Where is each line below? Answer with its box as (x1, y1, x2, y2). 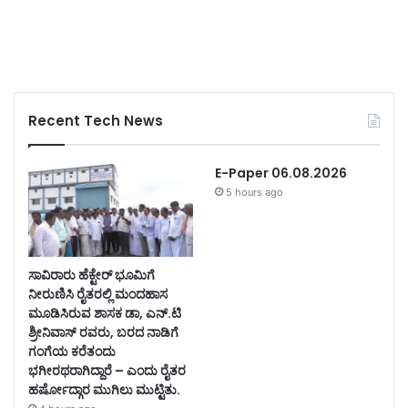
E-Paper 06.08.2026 (214, 164, 347, 183)
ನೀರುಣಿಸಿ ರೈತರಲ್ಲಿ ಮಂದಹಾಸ (28, 285, 168, 304)
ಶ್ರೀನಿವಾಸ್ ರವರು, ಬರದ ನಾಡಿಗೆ (28, 323, 178, 342)
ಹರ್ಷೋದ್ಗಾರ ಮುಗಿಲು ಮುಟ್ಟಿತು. (28, 381, 180, 400)
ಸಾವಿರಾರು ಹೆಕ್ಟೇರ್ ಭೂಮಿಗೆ (28, 266, 155, 285)
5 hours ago (225, 186, 283, 199)
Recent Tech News (28, 111, 163, 131)
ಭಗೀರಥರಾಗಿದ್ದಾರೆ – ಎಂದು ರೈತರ (28, 362, 186, 381)
